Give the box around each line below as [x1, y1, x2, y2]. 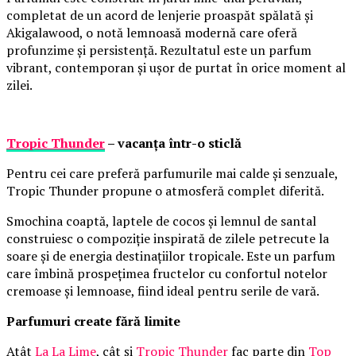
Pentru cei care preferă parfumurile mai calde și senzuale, [6, 164, 338, 183]
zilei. [6, 76, 33, 95]
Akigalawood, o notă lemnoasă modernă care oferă [6, 24, 297, 42]
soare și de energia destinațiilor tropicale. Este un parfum [6, 247, 335, 265]
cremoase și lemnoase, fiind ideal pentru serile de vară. [6, 282, 319, 300]
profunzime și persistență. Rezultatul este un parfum [6, 41, 311, 60]
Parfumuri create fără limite [6, 312, 180, 331]
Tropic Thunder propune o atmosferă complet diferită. [6, 182, 324, 200]
